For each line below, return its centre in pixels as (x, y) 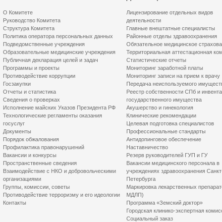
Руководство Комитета (32, 20)
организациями (22, 179)
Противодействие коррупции (39, 76)
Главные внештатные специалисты (171, 28)
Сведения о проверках (31, 100)
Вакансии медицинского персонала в (173, 163)
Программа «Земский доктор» (165, 203)
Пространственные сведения (40, 163)
